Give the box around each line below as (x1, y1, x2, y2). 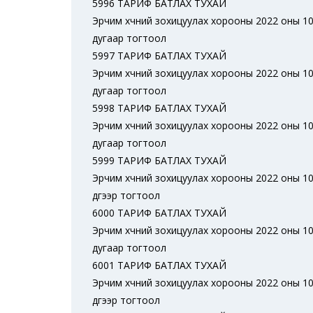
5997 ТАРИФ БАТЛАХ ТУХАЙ (92, 49, 226, 62)
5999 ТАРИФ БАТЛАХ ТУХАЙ (92, 154, 226, 167)
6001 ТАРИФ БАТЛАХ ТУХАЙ (92, 259, 226, 272)
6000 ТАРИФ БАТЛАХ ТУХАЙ (92, 206, 226, 219)
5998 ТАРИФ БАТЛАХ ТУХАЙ (92, 101, 226, 115)
